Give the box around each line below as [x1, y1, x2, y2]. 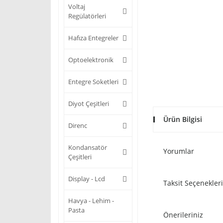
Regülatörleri [68, 11, 106, 20]
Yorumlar [163, 146, 194, 156]
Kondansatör [68, 143, 107, 152]
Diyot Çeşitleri [68, 99, 109, 108]
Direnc [68, 121, 87, 130]
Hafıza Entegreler [68, 33, 118, 42]
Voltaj [68, 2, 85, 11]
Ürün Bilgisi [163, 114, 202, 124]
